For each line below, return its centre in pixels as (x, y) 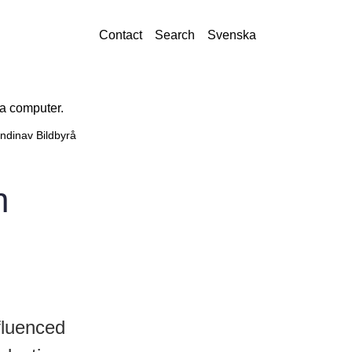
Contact (121, 35)
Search (175, 35)
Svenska (232, 35)
